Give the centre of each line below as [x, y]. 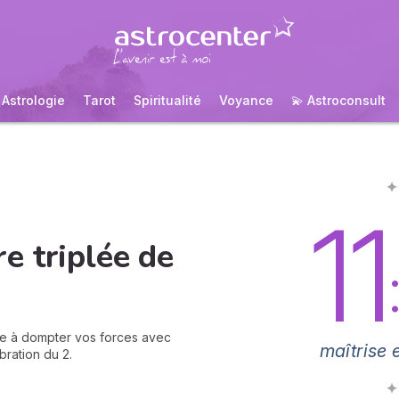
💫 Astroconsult [338, 100]
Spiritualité [167, 100]
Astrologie [33, 100]
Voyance [246, 100]
